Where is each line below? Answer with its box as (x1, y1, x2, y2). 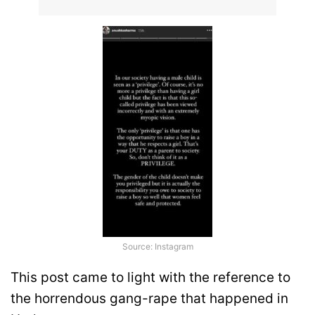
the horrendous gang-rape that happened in (11, 290, 288, 307)
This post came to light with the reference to (11, 269, 290, 285)
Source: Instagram (122, 241, 193, 252)
